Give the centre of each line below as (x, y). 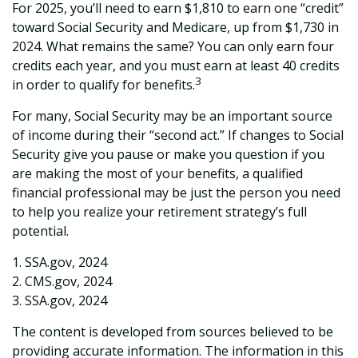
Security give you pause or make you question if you (168, 154)
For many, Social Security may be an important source (172, 116)
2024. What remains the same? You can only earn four (173, 46)
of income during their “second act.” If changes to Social (178, 135)
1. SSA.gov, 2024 (60, 262)
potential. (40, 231)
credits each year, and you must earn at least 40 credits (176, 66)
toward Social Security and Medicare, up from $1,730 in (175, 27)
